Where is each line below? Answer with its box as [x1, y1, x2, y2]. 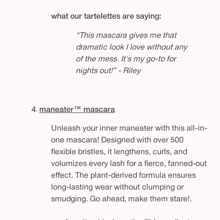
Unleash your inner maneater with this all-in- [51, 125, 207, 133]
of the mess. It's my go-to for [76, 56, 176, 63]
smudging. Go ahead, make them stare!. [51, 196, 192, 203]
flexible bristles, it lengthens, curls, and [51, 149, 187, 156]
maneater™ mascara [39, 107, 115, 114]
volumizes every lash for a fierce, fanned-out [51, 161, 207, 168]
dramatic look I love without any [76, 44, 187, 52]
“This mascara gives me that [76, 32, 176, 40]
